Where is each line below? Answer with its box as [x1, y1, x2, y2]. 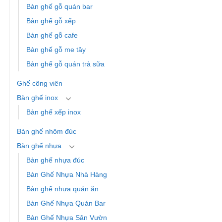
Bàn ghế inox [17, 94, 58, 102]
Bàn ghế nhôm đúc [17, 127, 76, 136]
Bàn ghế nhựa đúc [26, 156, 84, 165]
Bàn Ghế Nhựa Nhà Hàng [26, 170, 107, 179]
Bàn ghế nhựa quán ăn [26, 185, 99, 193]
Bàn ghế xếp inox [26, 108, 81, 116]
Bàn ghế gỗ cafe [26, 31, 78, 40]
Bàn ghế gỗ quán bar [26, 2, 93, 11]
